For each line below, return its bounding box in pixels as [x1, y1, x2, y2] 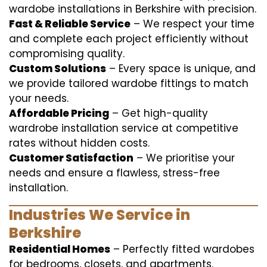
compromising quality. [9, 46, 125, 61]
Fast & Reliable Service [9, 17, 131, 31]
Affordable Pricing [9, 106, 109, 120]
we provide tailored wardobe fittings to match [9, 76, 249, 91]
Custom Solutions [9, 61, 106, 76]
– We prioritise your [133, 151, 235, 165]
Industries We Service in [9, 205, 190, 225]
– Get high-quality [109, 106, 208, 120]
